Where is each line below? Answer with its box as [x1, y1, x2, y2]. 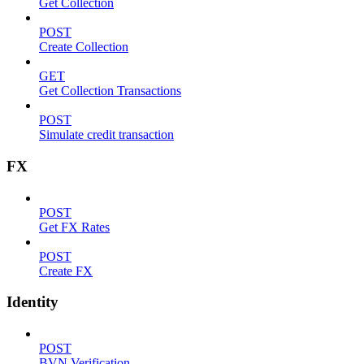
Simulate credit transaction [39, 128, 174, 142]
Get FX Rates [39, 219, 110, 234]
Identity [6, 293, 58, 311]
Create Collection [39, 40, 128, 54]
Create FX [39, 263, 93, 278]
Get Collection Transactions [39, 84, 181, 98]
